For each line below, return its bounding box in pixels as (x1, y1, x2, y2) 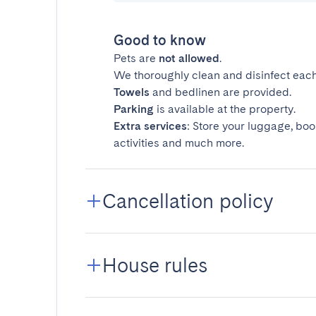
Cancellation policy (102, 189, 273, 213)
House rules (102, 253, 207, 277)
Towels (114, 85, 150, 99)
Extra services (114, 119, 187, 133)
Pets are (114, 51, 159, 65)
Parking (114, 102, 154, 116)
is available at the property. (154, 102, 296, 116)
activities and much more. (114, 136, 244, 150)
